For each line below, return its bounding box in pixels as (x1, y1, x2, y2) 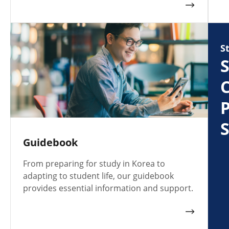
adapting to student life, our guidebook (23, 170, 174, 182)
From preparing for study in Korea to (23, 158, 165, 170)
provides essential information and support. (23, 182, 193, 194)
